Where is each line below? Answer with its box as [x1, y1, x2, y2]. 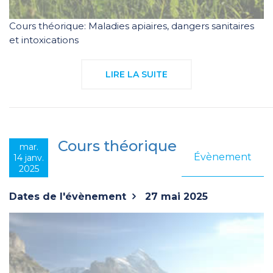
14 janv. [13, 152, 44, 163]
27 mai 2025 [142, 190, 208, 202]
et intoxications [9, 34, 79, 46]
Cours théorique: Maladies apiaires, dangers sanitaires [9, 19, 254, 32]
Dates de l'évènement [9, 190, 126, 202]
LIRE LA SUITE [105, 68, 168, 80]
